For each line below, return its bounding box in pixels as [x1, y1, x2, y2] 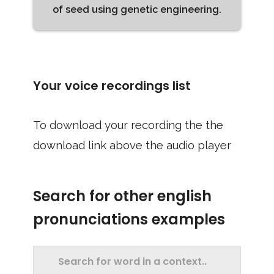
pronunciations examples [33, 209, 225, 229]
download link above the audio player [33, 139, 231, 152]
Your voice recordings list [33, 77, 191, 94]
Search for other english [33, 186, 212, 206]
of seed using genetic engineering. [53, 4, 221, 15]
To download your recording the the [33, 119, 223, 131]
